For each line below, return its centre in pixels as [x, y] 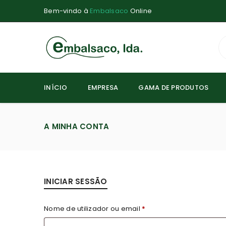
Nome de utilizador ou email [93, 209]
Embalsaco [109, 11]
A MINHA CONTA [77, 126]
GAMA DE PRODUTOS [174, 88]
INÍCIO [56, 88]
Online [140, 11]
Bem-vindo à [67, 11]
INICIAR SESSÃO [76, 181]
